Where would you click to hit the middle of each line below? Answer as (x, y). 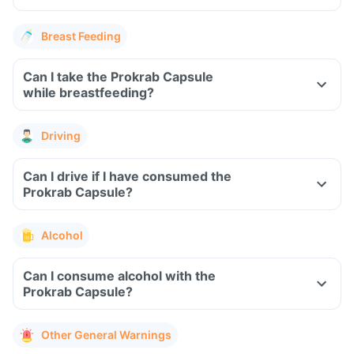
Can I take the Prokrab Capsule (118, 77)
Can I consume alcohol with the (119, 276)
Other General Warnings (106, 335)
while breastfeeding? (88, 92)
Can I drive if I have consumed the (127, 176)
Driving (61, 136)
